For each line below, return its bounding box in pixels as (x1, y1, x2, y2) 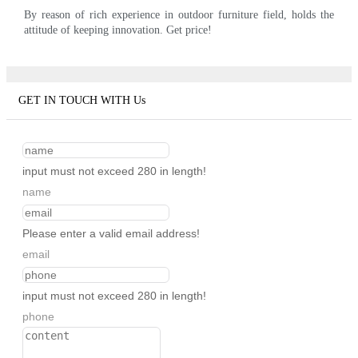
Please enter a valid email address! (22, 227, 200, 241)
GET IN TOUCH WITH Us (18, 94, 145, 107)
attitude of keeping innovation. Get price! (24, 23, 213, 36)
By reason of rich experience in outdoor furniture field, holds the (24, 8, 334, 21)
